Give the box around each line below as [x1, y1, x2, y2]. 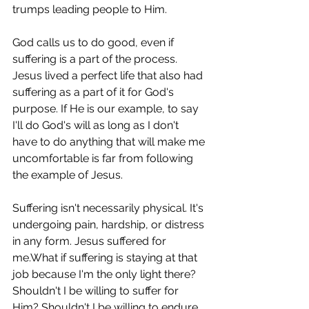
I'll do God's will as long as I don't [12, 119, 181, 132]
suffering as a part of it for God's [12, 86, 177, 99]
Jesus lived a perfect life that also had [12, 69, 206, 82]
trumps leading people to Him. [12, 3, 167, 16]
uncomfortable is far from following [12, 152, 196, 165]
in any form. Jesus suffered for [12, 235, 169, 248]
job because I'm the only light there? [12, 268, 199, 281]
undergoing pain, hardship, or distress [12, 218, 207, 231]
